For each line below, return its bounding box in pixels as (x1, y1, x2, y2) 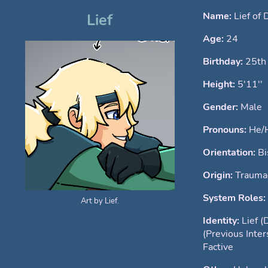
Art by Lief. (80, 195, 119, 206)
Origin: (203, 169, 235, 182)
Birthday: (203, 55, 245, 69)
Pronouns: (203, 123, 249, 137)
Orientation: (203, 146, 258, 160)
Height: (203, 78, 237, 92)
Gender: (203, 100, 240, 114)
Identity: (203, 214, 242, 228)
